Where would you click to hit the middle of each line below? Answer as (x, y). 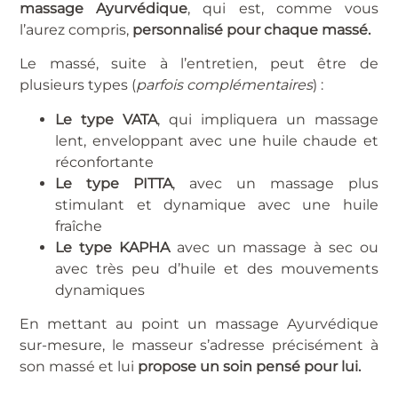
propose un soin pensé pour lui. (250, 367)
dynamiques (100, 290)
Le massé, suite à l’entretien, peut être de (199, 64)
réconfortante (105, 162)
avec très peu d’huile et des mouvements (217, 268)
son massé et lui (77, 367)
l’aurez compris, (76, 29)
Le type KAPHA (116, 247)
